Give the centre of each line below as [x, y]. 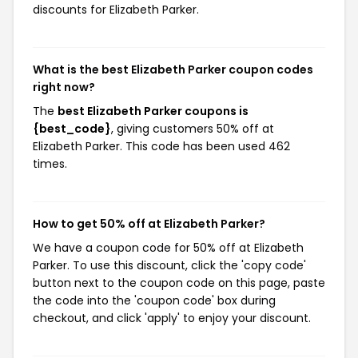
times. [50, 164]
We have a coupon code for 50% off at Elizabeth [168, 248]
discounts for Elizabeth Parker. [116, 10]
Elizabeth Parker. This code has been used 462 [161, 146]
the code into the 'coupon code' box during [154, 300]
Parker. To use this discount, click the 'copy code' [169, 265]
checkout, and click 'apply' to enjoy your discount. [172, 318]
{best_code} [72, 129]
